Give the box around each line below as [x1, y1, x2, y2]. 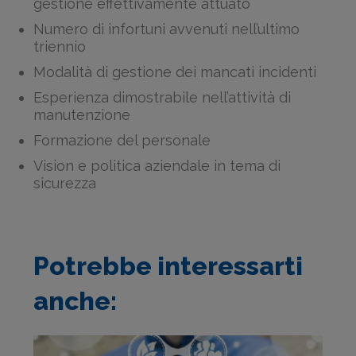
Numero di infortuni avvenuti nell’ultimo [33, 20, 300, 37]
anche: [33, 286, 117, 316]
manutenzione [33, 106, 131, 123]
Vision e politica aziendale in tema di [33, 157, 281, 174]
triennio [33, 37, 87, 55]
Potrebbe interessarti [33, 251, 303, 281]
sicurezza [33, 174, 97, 192]
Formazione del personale [33, 131, 211, 149]
